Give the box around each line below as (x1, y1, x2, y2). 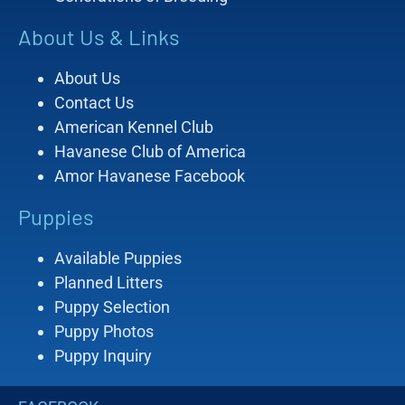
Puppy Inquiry (54, 346, 152, 366)
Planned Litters (54, 273, 163, 293)
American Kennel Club (54, 118, 213, 137)
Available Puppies (54, 249, 182, 268)
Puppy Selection (54, 297, 170, 317)
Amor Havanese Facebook (54, 166, 245, 186)
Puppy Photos (54, 322, 154, 342)
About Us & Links (18, 24, 180, 51)
